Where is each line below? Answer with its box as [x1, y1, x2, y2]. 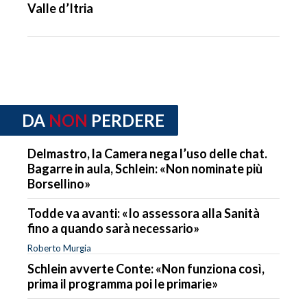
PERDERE [91, 110, 164, 131]
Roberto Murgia [27, 242, 91, 254]
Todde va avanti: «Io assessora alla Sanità [27, 205, 260, 221]
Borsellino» [27, 175, 90, 191]
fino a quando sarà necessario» [27, 220, 199, 236]
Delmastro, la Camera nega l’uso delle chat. [27, 145, 267, 161]
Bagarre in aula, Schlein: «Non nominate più [27, 160, 262, 176]
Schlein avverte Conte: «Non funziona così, [27, 260, 265, 276]
